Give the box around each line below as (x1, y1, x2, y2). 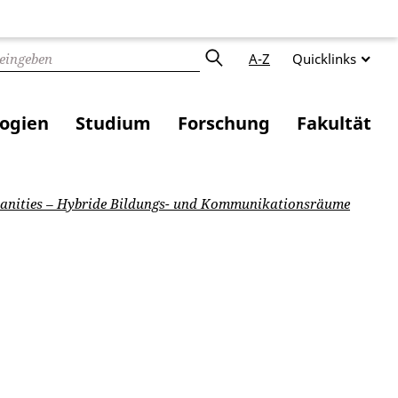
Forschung (178, 111, 270, 136)
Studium (76, 111, 151, 136)
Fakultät (297, 111, 371, 136)
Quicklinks (292, 50, 356, 68)
